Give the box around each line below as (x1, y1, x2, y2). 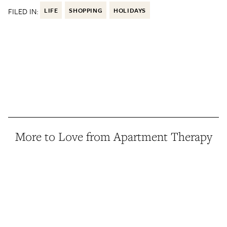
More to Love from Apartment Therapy (15, 129, 212, 145)
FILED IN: (8, 6, 39, 17)
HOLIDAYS (113, 6, 146, 15)
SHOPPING (69, 6, 103, 15)
